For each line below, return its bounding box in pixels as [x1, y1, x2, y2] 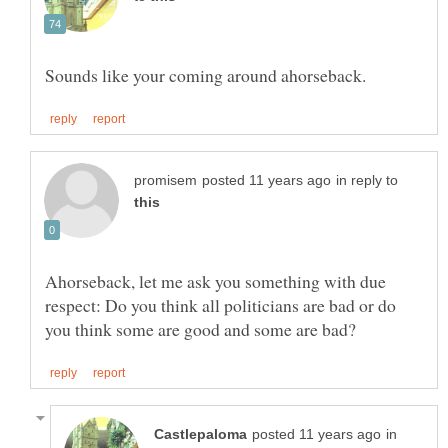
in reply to [336, 172, 398, 188]
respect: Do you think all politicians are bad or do [45, 292, 396, 317]
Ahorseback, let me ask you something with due [45, 268, 386, 293]
